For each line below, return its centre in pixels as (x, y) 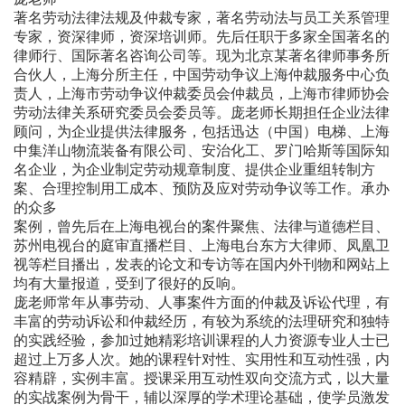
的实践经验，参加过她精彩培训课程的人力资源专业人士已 (202, 340)
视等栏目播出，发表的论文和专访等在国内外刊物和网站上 (202, 264)
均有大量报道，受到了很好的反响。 (129, 283)
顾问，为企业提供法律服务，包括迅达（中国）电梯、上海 (202, 131)
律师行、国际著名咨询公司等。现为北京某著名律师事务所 (202, 55)
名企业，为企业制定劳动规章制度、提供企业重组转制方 (194, 169)
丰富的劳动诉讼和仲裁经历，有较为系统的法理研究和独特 (202, 321)
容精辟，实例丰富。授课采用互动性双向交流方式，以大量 (202, 378)
